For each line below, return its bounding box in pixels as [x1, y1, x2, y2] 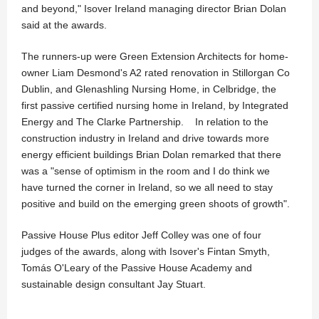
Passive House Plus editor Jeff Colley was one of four [21, 229, 261, 241]
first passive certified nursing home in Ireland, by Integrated [21, 100, 288, 112]
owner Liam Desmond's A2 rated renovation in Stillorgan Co [21, 67, 290, 79]
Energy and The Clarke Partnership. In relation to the [21, 116, 268, 128]
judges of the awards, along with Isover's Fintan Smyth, [21, 246, 270, 258]
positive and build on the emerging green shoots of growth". [21, 198, 290, 210]
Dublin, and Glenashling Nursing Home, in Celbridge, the [21, 83, 276, 95]
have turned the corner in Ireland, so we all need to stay [21, 182, 273, 194]
